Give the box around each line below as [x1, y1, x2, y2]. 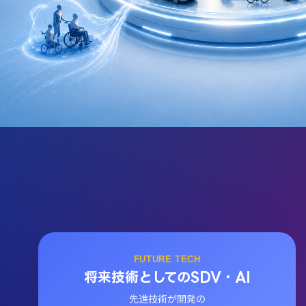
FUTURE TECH [133, 254, 201, 264]
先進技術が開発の [128, 294, 206, 304]
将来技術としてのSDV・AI [83, 269, 251, 284]
